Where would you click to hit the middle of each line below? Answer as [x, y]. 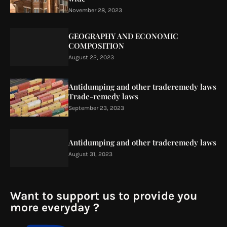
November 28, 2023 [95, 10]
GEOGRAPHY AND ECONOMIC [123, 36]
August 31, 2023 [90, 154]
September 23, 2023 [96, 108]
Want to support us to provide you [104, 196]
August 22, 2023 [91, 57]
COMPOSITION [96, 46]
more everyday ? [55, 207]
